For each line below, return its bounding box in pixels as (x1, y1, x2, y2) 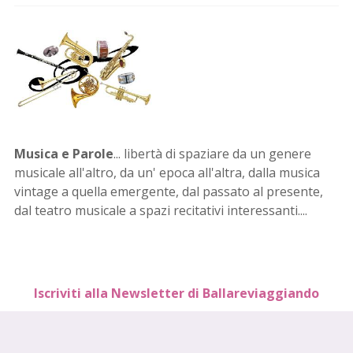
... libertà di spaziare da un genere (113, 144, 314, 162)
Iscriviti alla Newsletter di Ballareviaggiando (34, 284, 319, 302)
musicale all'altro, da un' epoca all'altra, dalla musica (14, 163, 320, 181)
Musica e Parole (14, 144, 113, 162)
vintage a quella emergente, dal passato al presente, (14, 182, 323, 200)
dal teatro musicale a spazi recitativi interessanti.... (14, 201, 314, 219)
